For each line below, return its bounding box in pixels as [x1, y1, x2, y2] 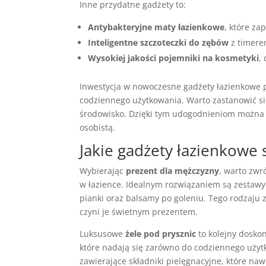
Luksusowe [80, 228, 126, 239]
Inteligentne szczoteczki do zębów [88, 37, 229, 48]
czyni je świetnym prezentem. [80, 206, 198, 217]
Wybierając [80, 165, 126, 176]
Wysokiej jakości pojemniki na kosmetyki [88, 52, 259, 64]
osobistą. [80, 122, 116, 133]
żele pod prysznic [125, 228, 197, 239]
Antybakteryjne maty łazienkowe [88, 21, 225, 33]
